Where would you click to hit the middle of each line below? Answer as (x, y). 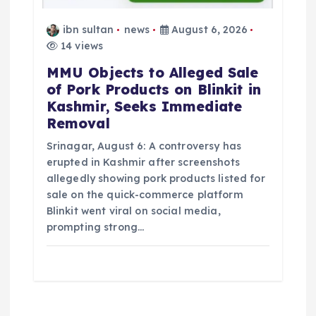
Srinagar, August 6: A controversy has (144, 146)
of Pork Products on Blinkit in (153, 89)
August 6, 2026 (208, 29)
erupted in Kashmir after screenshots (143, 162)
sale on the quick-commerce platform (145, 194)
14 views (80, 45)
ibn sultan (89, 29)
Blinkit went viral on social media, (133, 211)
